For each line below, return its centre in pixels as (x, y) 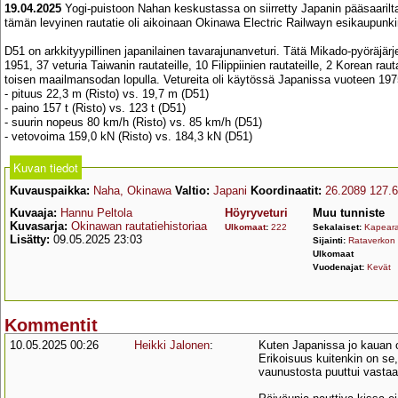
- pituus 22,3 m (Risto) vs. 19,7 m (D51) (107, 93)
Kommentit (51, 326)
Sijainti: (330, 240)
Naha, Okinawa (132, 190)
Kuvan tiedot (46, 167)
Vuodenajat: (340, 267)
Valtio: (192, 190)
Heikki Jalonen (172, 346)
